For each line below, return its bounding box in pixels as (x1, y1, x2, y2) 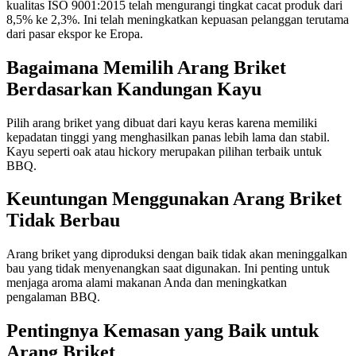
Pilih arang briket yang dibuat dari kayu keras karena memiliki (6, 115, 317, 130)
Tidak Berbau (6, 210, 120, 231)
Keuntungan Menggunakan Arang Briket (6, 188, 342, 210)
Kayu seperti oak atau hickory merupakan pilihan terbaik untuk (6, 144, 322, 158)
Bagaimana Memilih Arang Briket (6, 56, 286, 78)
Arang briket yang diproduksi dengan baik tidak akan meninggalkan (6, 247, 347, 261)
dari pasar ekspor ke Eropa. (6, 26, 143, 41)
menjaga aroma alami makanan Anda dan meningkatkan (6, 276, 287, 290)
